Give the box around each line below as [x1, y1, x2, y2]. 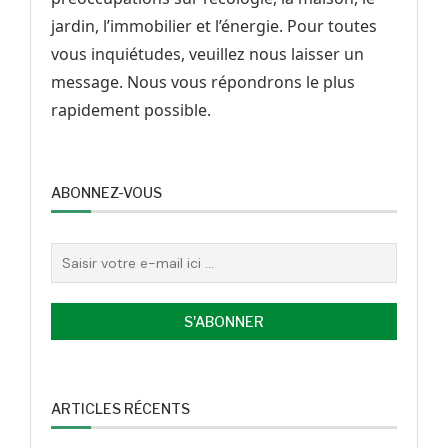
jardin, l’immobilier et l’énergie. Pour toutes [51, 15, 377, 38]
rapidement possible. [51, 99, 211, 122]
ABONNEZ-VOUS [51, 184, 162, 202]
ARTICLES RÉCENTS [51, 400, 190, 418]
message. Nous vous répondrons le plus [51, 71, 355, 94]
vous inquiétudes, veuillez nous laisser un [51, 43, 364, 66]
